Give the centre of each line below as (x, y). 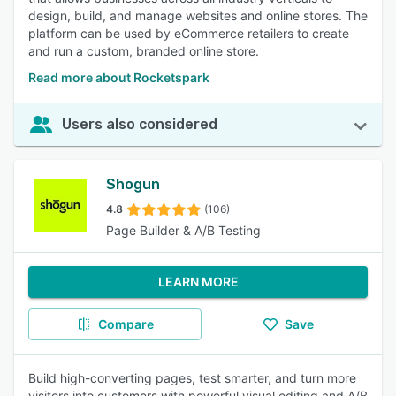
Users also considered (140, 124)
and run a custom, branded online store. (144, 51)
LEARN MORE (198, 282)
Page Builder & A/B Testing (183, 230)
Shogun (133, 184)
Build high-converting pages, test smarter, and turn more (192, 378)
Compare (126, 324)
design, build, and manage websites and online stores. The (198, 15)
